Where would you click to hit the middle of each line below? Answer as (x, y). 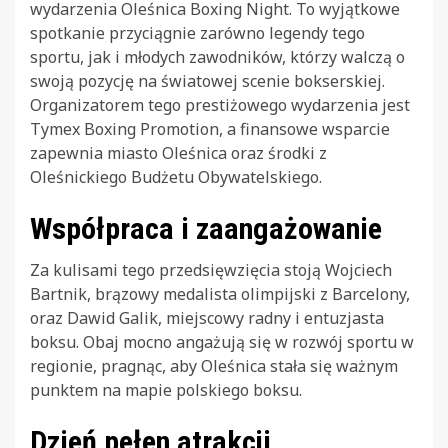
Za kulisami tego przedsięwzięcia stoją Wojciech (211, 269)
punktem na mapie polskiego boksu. (166, 389)
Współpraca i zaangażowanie (206, 228)
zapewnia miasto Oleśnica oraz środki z (178, 152)
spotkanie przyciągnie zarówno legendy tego (197, 32)
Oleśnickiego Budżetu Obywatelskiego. (176, 176)
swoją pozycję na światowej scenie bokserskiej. (207, 80)
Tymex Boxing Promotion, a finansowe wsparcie (210, 128)
